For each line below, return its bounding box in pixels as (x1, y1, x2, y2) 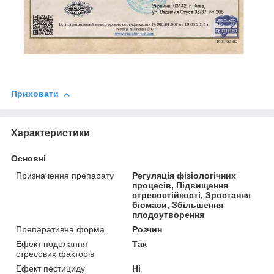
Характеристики (11, 128, 90, 139)
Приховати (11, 89, 59, 99)
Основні (11, 154, 46, 164)
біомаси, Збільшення (132, 200, 224, 210)
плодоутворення (132, 210, 205, 220)
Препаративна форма (16, 224, 105, 235)
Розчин (132, 224, 163, 235)
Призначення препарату (16, 171, 114, 181)
